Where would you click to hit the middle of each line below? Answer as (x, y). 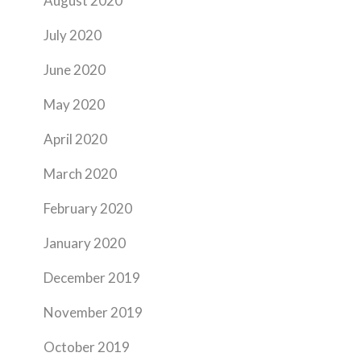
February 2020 (88, 208)
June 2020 (75, 70)
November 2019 (93, 312)
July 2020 (73, 35)
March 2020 (80, 174)
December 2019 (92, 278)
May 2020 (74, 104)
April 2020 (75, 139)
